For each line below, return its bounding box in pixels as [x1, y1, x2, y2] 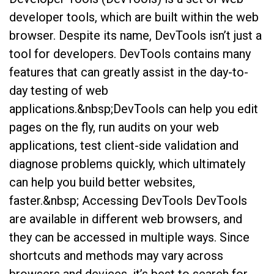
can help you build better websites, [9, 175, 195, 190]
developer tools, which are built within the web [9, 10, 259, 25]
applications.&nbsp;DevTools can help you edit [9, 102, 258, 117]
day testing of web [9, 83, 108, 98]
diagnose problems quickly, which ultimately [9, 157, 245, 172]
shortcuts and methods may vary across [9, 248, 223, 264]
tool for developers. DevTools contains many [9, 46, 251, 62]
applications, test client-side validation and [9, 138, 239, 154]
